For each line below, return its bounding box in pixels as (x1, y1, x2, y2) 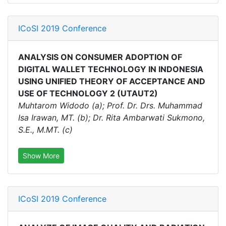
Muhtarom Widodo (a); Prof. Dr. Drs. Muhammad (18, 100, 202, 110)
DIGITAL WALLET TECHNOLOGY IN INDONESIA (18, 64, 203, 74)
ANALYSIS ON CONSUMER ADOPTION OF (18, 52, 182, 62)
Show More (23, 151, 60, 160)
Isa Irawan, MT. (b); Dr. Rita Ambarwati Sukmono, (18, 112, 205, 123)
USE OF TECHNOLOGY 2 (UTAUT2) (18, 88, 158, 98)
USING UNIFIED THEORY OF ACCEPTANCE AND (18, 76, 205, 86)
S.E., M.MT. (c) (18, 125, 73, 135)
